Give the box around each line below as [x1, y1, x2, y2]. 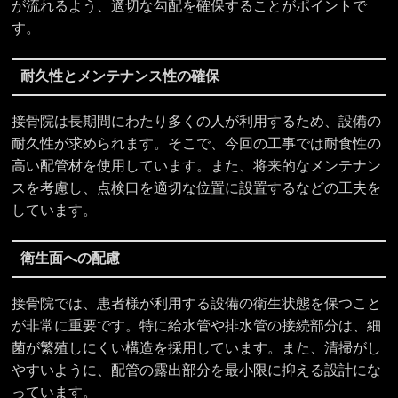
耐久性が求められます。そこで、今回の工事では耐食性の [12, 136, 382, 151]
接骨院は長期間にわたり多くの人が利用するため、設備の [12, 114, 382, 129]
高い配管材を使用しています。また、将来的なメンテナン [12, 158, 382, 173]
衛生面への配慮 [20, 251, 120, 267]
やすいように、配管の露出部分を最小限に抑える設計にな [12, 362, 382, 378]
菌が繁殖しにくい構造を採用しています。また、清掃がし [12, 339, 382, 355]
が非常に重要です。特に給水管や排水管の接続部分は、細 [12, 317, 382, 333]
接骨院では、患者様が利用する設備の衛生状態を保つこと [12, 295, 382, 311]
